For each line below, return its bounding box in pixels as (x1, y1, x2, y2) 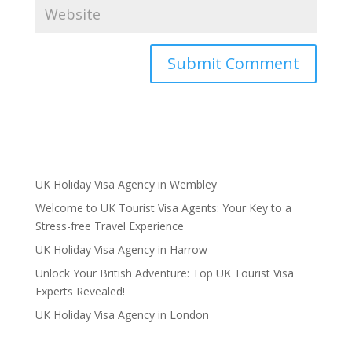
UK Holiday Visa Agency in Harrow (35, 242, 207, 258)
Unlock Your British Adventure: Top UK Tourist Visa (35, 266, 294, 281)
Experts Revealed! (35, 284, 125, 299)
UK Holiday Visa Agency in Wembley (35, 177, 217, 192)
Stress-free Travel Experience (35, 218, 184, 234)
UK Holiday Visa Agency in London (35, 307, 209, 323)
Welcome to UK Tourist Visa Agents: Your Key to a (35, 200, 291, 216)
